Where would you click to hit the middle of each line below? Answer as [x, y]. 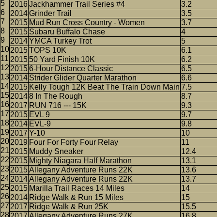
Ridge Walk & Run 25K [69, 207]
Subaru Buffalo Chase [67, 32]
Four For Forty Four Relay [74, 142]
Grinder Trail [50, 13]
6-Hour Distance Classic [71, 69]
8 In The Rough [56, 96]
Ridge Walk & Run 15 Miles [76, 197]
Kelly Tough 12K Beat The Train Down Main [104, 87]
